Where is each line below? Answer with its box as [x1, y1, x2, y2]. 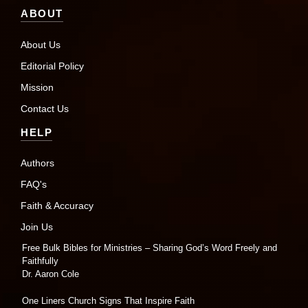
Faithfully [22, 256, 58, 267]
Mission [21, 81, 54, 93]
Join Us [21, 221, 53, 233]
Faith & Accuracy [21, 200, 93, 212]
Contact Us [21, 102, 69, 114]
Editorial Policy [21, 60, 84, 71]
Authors [21, 157, 54, 169]
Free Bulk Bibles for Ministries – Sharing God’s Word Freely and [22, 243, 277, 254]
